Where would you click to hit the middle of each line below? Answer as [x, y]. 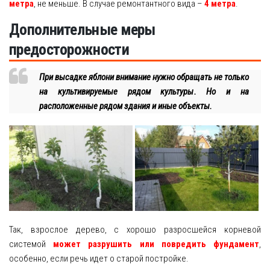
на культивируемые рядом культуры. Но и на [144, 91]
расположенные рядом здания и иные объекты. [126, 106]
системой [31, 244]
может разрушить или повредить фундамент [156, 244]
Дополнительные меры [82, 29]
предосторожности [69, 49]
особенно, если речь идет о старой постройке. [99, 258]
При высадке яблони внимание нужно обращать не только [144, 77]
